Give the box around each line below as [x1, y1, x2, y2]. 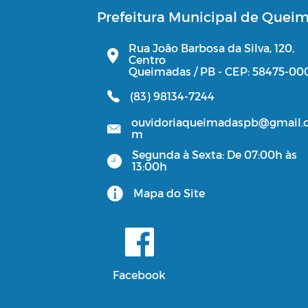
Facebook [113, 267, 166, 281]
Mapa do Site [133, 186, 205, 199]
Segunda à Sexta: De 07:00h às [132, 148, 297, 162]
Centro [129, 52, 166, 66]
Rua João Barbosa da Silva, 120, [129, 41, 294, 54]
